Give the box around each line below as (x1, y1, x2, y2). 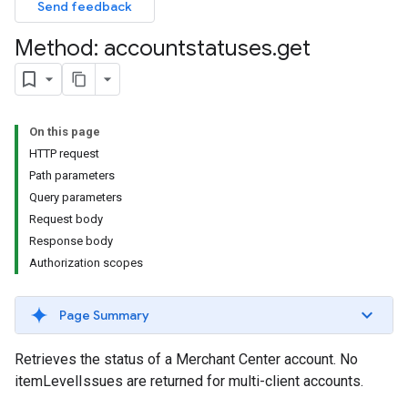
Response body (29, 234, 113, 248)
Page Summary (59, 307, 149, 323)
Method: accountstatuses (15, 35, 272, 62)
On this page (29, 125, 100, 138)
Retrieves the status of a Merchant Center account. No (15, 351, 358, 368)
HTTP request (29, 147, 99, 160)
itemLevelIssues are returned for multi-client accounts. (15, 372, 363, 390)
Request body (29, 212, 103, 226)
